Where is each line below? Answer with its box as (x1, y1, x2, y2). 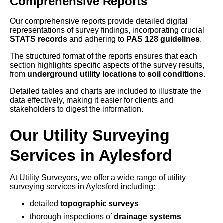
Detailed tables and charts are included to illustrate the (10, 87, 201, 96)
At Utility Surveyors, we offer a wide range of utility (10, 173, 186, 182)
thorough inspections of (30, 212, 114, 221)
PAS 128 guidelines (126, 35, 200, 44)
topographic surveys (60, 199, 139, 208)
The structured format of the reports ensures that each (10, 52, 197, 61)
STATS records (10, 35, 67, 44)
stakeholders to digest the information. (10, 105, 143, 113)
